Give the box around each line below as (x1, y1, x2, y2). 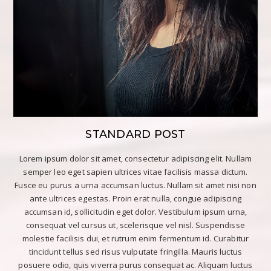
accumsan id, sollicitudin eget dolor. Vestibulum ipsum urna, (24, 206, 247, 218)
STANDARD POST (85, 128, 186, 142)
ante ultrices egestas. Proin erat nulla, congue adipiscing (30, 193, 241, 204)
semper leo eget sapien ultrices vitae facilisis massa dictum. (23, 166, 248, 178)
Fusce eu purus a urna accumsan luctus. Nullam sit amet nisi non (15, 180, 256, 191)
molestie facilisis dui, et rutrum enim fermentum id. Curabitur (22, 233, 249, 244)
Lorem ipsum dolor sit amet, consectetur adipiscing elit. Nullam (19, 153, 252, 165)
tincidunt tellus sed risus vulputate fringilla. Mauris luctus (28, 246, 243, 258)
